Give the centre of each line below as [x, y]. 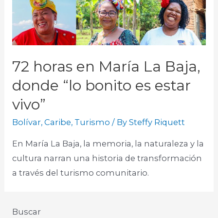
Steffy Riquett [157, 122]
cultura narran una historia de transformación [107, 158]
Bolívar [27, 122]
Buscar [27, 211]
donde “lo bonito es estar [102, 86]
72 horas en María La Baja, [107, 67]
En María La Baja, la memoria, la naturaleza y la [108, 143]
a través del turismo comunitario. [81, 173]
